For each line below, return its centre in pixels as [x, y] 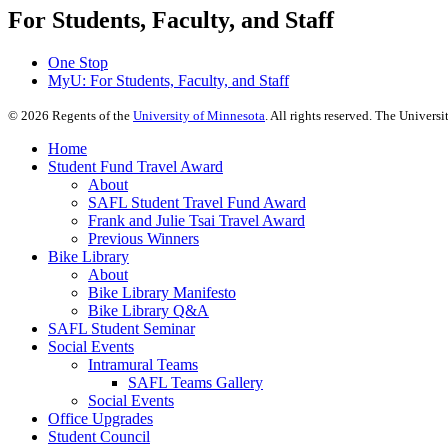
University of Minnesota [199, 116]
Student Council [99, 437]
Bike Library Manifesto [162, 293]
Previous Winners [143, 239]
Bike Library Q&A [148, 311]
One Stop [78, 63]
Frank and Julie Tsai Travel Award [196, 221]
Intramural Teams [143, 365]
